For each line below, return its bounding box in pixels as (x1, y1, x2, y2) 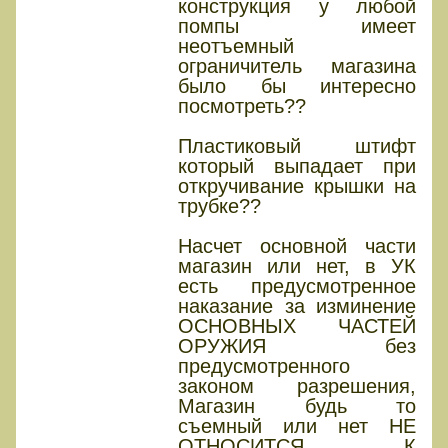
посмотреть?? (178, 95, 306, 118)
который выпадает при (178, 155, 416, 178)
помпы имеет (178, 15, 416, 38)
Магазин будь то (178, 395, 416, 418)
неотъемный (178, 35, 294, 58)
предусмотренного (178, 355, 350, 378)
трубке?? (178, 195, 261, 218)
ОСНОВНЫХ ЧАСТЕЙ (178, 315, 416, 338)
